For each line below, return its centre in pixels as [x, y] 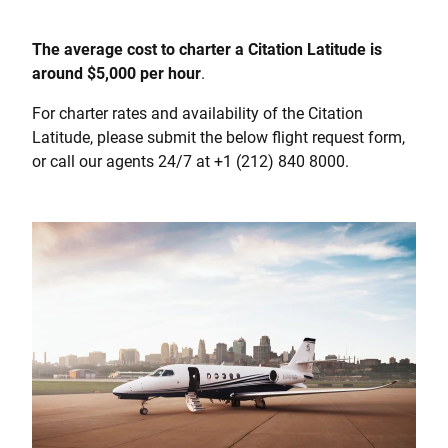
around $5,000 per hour [116, 73]
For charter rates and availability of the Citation [197, 113]
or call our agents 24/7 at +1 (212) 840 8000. [190, 161]
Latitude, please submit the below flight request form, [218, 137]
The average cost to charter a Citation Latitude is [207, 49]
